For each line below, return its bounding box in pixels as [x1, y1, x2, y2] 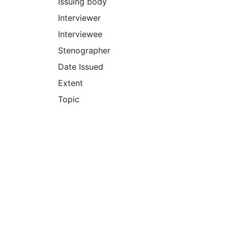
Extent [58, 77, 83, 88]
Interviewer [58, 12, 101, 23]
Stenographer [58, 45, 110, 55]
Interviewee [58, 28, 102, 39]
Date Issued [58, 61, 103, 72]
